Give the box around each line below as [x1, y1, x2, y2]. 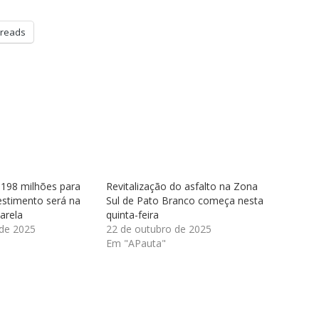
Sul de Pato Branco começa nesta [106, 193, 263, 207]
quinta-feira [106, 207, 159, 221]
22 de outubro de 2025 [106, 221, 211, 236]
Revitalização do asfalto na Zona [106, 179, 258, 193]
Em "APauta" [106, 236, 166, 250]
